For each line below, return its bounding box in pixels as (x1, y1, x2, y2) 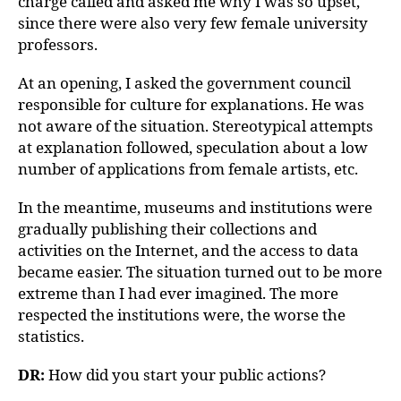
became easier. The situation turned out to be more (18, 261, 382, 282)
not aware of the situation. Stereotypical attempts (18, 115, 373, 136)
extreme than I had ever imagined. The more (18, 283, 338, 303)
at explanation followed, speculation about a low (18, 137, 368, 158)
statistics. (18, 326, 84, 346)
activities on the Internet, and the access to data (18, 240, 359, 260)
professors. (18, 34, 98, 55)
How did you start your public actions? (48, 364, 326, 385)
